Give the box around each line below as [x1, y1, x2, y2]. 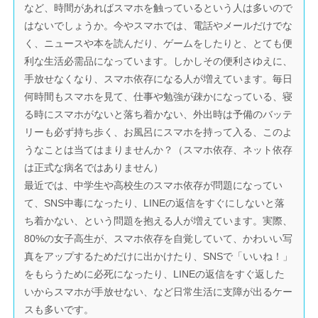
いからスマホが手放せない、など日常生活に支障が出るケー [24, 285, 293, 297]
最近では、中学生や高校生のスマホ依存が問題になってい [24, 179, 283, 191]
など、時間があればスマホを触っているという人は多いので [24, 1, 293, 13]
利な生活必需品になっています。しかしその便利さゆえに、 [24, 55, 293, 67]
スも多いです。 [24, 303, 94, 315]
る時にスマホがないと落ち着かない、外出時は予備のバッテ [24, 108, 293, 120]
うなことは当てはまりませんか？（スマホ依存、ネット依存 [24, 143, 293, 155]
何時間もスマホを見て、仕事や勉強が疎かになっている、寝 [24, 90, 293, 102]
